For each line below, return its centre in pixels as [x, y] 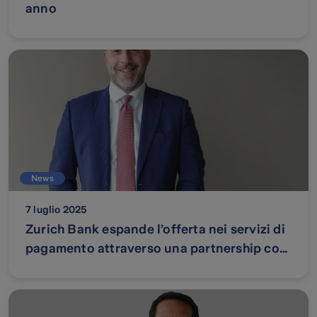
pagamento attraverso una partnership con [156, 249]
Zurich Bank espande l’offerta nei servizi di [155, 230]
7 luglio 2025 [57, 210]
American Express [81, 268]
